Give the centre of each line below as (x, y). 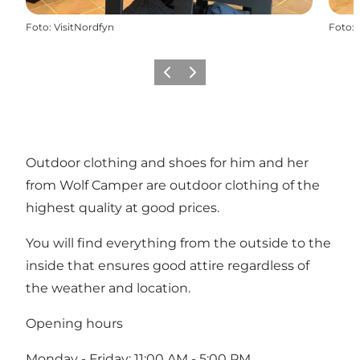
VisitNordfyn (84, 27)
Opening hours (74, 323)
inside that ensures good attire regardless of (168, 265)
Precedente (184, 77)
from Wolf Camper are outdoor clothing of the (173, 185)
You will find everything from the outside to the (178, 243)
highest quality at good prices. (123, 207)
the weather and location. (108, 288)
